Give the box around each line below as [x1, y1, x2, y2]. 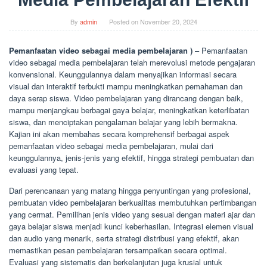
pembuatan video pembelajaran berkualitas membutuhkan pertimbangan [9, 196, 256, 208]
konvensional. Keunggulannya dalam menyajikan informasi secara [9, 68, 237, 80]
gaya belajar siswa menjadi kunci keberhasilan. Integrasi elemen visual [9, 220, 253, 232]
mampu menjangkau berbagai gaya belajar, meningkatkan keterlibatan [9, 104, 249, 116]
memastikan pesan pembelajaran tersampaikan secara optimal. [9, 244, 227, 256]
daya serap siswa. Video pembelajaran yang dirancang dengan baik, [9, 92, 243, 104]
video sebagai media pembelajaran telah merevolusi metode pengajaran [9, 56, 255, 68]
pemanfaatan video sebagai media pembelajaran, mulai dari [9, 139, 213, 151]
